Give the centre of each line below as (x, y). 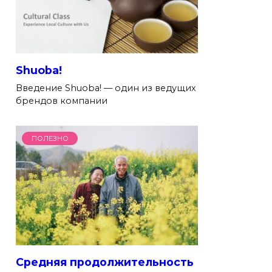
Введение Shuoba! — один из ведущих (106, 88)
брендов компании (62, 100)
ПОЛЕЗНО (50, 138)
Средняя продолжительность (105, 262)
